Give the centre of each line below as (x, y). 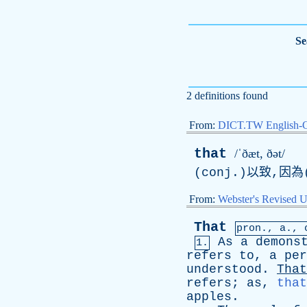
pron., (258, 229)
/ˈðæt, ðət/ (260, 153)
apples (209, 297)
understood (224, 269)
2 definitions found (227, 96)
